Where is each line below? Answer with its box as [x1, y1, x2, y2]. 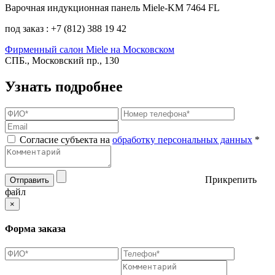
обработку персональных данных [112, 134, 252, 145]
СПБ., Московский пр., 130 [5, 55, 119, 66]
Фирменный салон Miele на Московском [5, 44, 174, 55]
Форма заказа [5, 223, 66, 234]
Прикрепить [205, 174, 257, 185]
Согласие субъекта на [17, 134, 112, 145]
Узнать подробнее [5, 78, 123, 95]
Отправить [10, 175, 49, 185]
